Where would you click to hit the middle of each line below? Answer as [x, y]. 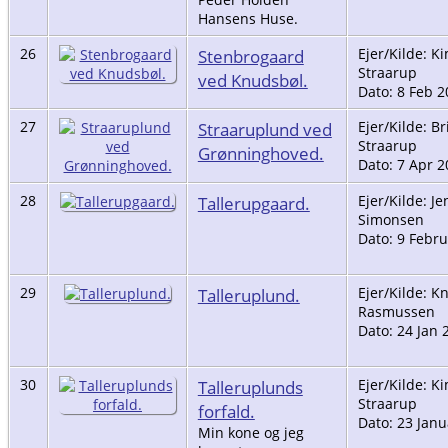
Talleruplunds [250, 386]
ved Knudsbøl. [252, 79]
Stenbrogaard [250, 55]
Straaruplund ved [264, 128]
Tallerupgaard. [253, 202]
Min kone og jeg [250, 432]
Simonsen [390, 219]
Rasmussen [396, 311]
